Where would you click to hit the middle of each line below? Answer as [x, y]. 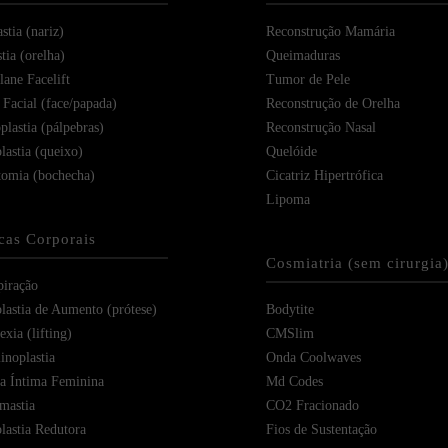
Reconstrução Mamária [331, 32]
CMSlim [290, 333]
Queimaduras [303, 56]
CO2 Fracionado [313, 405]
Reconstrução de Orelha [333, 104]
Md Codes [295, 381]
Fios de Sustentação [322, 429]
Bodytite [290, 309]
